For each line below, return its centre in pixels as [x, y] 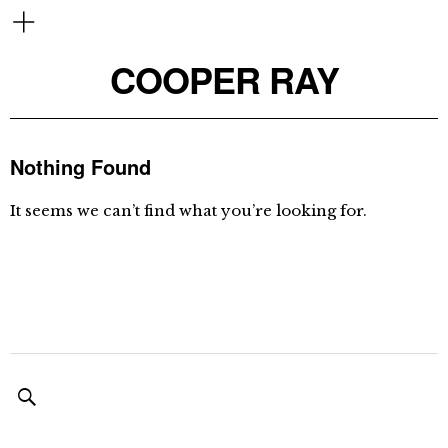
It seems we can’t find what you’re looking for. [188, 210]
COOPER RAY [224, 79]
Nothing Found [80, 166]
